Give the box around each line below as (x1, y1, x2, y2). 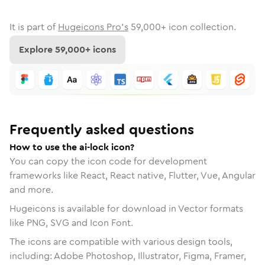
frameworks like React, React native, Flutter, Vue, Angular (9, 168, 256, 182)
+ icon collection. (161, 20, 236, 34)
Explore (19, 43, 55, 56)
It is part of (9, 20, 56, 34)
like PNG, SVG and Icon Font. (9, 215, 133, 230)
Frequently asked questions (9, 119, 194, 140)
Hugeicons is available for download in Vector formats (9, 201, 243, 215)
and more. (9, 182, 53, 196)
